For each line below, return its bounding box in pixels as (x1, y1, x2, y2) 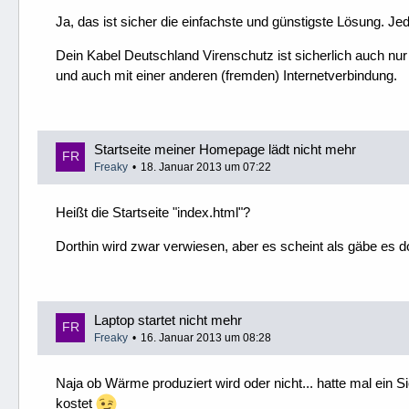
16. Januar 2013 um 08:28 (141, 330, 271, 344)
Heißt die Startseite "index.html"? (56, 204, 250, 220)
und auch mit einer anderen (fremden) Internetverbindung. (56, 67, 397, 83)
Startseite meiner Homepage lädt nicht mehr (94, 141, 356, 157)
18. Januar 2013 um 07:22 (141, 160, 271, 173)
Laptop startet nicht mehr (94, 311, 242, 328)
